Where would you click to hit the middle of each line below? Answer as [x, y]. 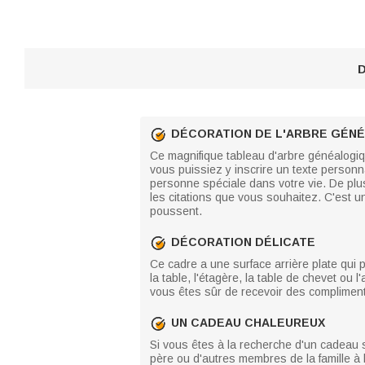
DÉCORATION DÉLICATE [243, 242]
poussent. [176, 211]
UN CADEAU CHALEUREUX [248, 323]
